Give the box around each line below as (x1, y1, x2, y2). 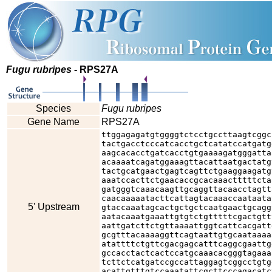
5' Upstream (27, 202, 80, 212)
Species (36, 103, 71, 114)
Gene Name (27, 117, 80, 127)
